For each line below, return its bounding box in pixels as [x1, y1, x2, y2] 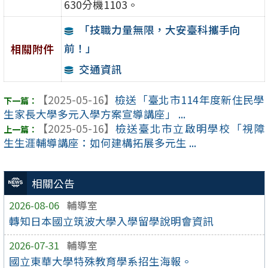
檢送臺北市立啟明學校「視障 [114, 121, 265, 136]
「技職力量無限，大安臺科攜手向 [78, 22, 240, 38]
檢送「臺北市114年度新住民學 [114, 92, 265, 108]
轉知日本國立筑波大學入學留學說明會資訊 [9, 213, 214, 229]
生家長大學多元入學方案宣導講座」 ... [3, 106, 185, 122]
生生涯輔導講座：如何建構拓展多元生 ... [3, 135, 196, 151]
